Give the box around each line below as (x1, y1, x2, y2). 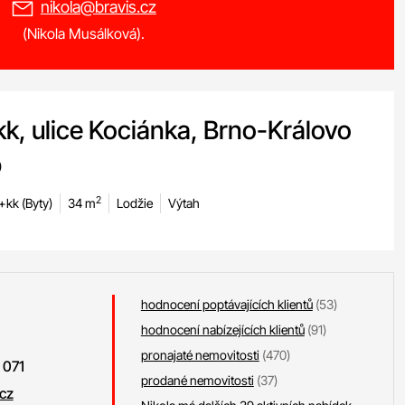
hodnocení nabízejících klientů (140, 322, 305, 337)
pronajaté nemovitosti (140, 347, 259, 363)
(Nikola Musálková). (23, 24, 146, 42)
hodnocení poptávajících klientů (140, 297, 313, 312)
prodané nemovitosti (140, 372, 254, 388)
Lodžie (116, 195, 153, 211)
